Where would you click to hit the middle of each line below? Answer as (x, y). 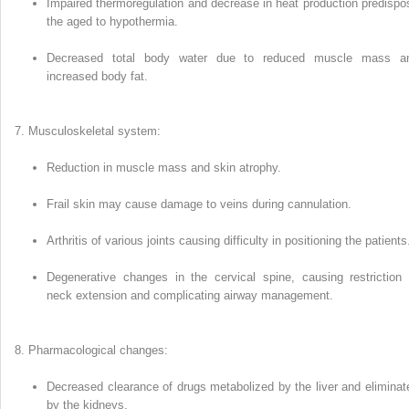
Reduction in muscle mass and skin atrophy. (164, 168)
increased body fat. (97, 77)
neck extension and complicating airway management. (190, 296)
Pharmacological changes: (98, 351)
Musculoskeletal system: (94, 131)
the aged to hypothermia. (112, 22)
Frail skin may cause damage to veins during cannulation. (199, 204)
